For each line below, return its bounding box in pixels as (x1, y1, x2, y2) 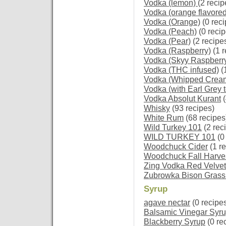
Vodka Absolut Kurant (144, 94, 221, 103)
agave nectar (144, 198, 190, 207)
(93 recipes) (170, 104, 214, 112)
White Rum (144, 114, 184, 122)
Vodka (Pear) (144, 37, 191, 45)
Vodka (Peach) (144, 27, 197, 36)
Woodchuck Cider (144, 142, 208, 151)
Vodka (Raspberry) (144, 46, 211, 55)
